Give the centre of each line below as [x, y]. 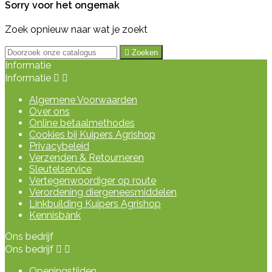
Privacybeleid [59, 146]
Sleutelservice [60, 169]
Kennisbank [55, 215]
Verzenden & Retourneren [87, 157]
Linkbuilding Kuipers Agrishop [95, 203]
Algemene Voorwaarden [83, 100]
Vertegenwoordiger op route [93, 180]
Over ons [49, 111]
